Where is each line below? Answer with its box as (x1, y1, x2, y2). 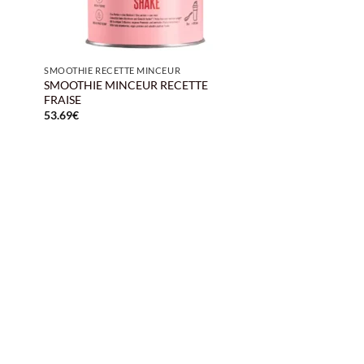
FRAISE (44, 93, 82, 106)
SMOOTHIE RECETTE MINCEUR (44, 65, 181, 76)
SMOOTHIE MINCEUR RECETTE (44, 78, 209, 92)
